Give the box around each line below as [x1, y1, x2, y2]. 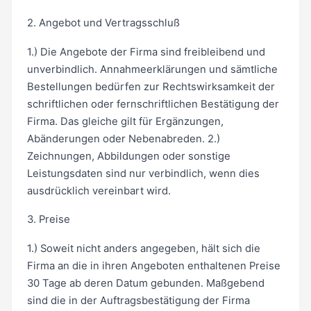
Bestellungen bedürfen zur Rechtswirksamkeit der [26, 80, 275, 93]
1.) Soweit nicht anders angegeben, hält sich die [26, 242, 260, 255]
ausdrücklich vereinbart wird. [26, 184, 171, 197]
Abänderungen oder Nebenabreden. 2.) [26, 132, 220, 145]
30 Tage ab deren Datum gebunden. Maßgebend [26, 277, 264, 290]
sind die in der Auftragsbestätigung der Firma [26, 294, 250, 308]
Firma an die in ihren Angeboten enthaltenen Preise [26, 260, 280, 273]
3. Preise [26, 213, 70, 226]
